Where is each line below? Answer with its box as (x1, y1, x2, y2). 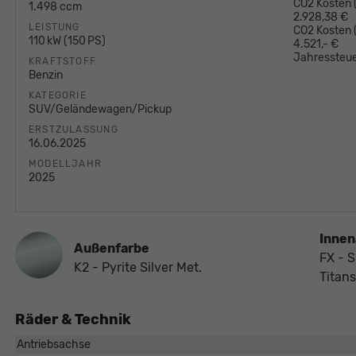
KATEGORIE (28, 90, 87, 102)
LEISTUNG (28, 21, 80, 33)
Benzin (28, 68, 63, 83)
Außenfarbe (73, 241, 149, 257)
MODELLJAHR (28, 158, 103, 170)
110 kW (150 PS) (28, 34, 106, 48)
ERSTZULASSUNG (28, 124, 118, 136)
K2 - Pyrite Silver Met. (73, 260, 202, 276)
